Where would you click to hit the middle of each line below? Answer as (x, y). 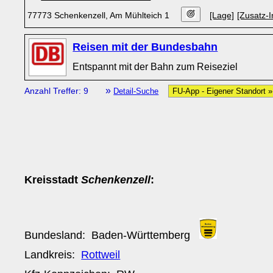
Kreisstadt (53, 179)
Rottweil (101, 254)
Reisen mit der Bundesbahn (145, 47)
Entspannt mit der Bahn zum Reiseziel (155, 66)
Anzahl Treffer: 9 (58, 91)
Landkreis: (53, 254)
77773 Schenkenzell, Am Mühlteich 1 (100, 15)
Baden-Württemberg (141, 235)
